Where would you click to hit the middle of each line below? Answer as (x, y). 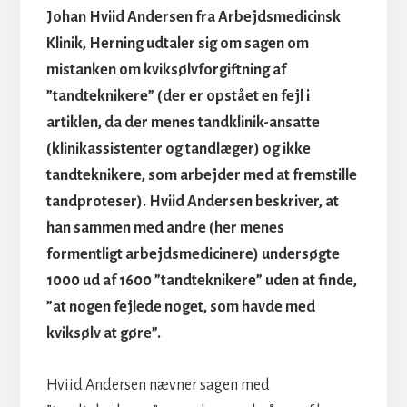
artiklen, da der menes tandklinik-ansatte (183, 122)
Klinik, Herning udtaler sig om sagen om (177, 43)
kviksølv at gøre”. (103, 333)
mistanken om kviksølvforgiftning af (166, 69)
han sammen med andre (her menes (165, 228)
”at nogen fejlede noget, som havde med (180, 307)
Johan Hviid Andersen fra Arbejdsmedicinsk (193, 17)
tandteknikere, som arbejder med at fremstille (201, 175)
